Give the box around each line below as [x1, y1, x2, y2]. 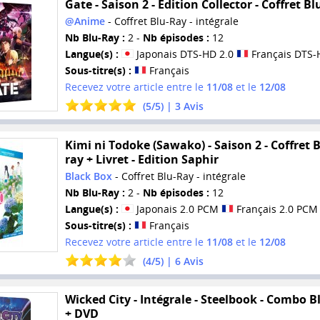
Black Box [64, 169, 112, 183]
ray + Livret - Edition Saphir [64, 151, 219, 167]
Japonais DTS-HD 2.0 [133, 47, 236, 61]
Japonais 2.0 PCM [133, 201, 221, 216]
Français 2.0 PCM [233, 201, 318, 216]
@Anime [64, 14, 105, 29]
